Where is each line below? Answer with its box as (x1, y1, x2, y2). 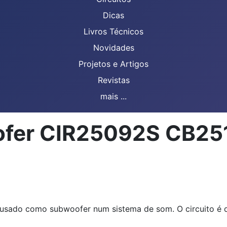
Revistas (97, 75, 130, 85)
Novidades (93, 43, 134, 53)
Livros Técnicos (84, 26, 143, 36)
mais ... (100, 91, 127, 101)
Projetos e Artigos (79, 59, 148, 69)
